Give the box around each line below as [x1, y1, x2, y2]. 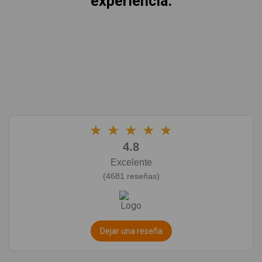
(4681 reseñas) [102, 171, 160, 181]
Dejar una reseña [99, 226, 163, 236]
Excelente [110, 157, 152, 168]
